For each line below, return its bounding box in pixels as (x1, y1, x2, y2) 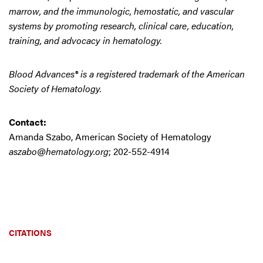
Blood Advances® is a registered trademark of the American (9, 67, 245, 80)
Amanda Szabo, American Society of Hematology (9, 130, 211, 143)
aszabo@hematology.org (9, 144, 109, 158)
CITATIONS (9, 227, 52, 238)
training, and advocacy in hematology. (9, 33, 162, 47)
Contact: (9, 115, 49, 129)
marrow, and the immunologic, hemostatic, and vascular (9, 4, 234, 18)
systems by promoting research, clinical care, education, (9, 19, 234, 32)
